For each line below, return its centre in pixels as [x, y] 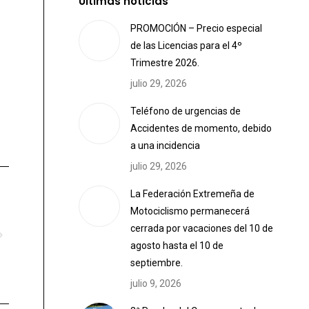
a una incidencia [165, 146]
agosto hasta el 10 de [177, 246]
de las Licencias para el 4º [186, 46]
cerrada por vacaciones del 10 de [202, 228]
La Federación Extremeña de [192, 194]
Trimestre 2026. [165, 63]
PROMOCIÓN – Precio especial [196, 28]
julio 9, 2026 [156, 283]
